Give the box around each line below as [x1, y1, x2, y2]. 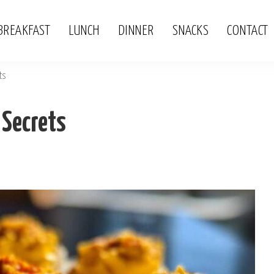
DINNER [117, 23, 154, 38]
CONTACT [227, 23, 268, 38]
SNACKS [172, 23, 209, 38]
